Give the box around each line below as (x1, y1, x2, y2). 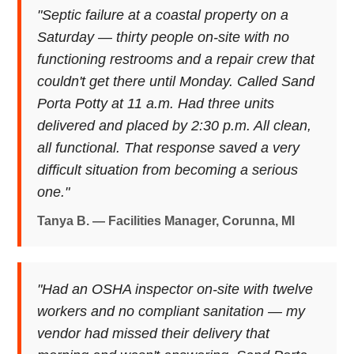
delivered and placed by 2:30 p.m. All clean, (37, 118, 312, 134)
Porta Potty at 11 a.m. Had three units (37, 96, 275, 111)
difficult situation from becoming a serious (37, 162, 299, 178)
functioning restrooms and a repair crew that (37, 51, 315, 67)
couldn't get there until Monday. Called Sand (37, 73, 315, 89)
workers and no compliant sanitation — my (37, 303, 306, 319)
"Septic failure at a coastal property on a (37, 7, 289, 23)
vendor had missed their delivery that (37, 326, 270, 341)
